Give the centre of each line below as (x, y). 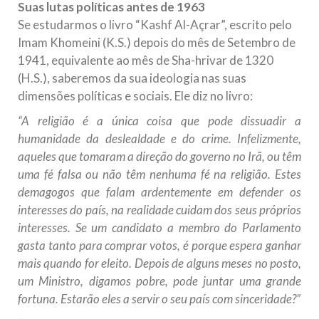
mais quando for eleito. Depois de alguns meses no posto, (159, 263)
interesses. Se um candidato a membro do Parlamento (159, 228)
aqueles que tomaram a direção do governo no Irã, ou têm (159, 157)
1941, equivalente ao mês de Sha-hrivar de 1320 (146, 61)
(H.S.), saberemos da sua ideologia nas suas (132, 78)
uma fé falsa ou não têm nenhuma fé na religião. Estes (159, 174)
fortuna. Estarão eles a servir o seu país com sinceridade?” (159, 299)
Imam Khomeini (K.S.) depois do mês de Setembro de (157, 43)
